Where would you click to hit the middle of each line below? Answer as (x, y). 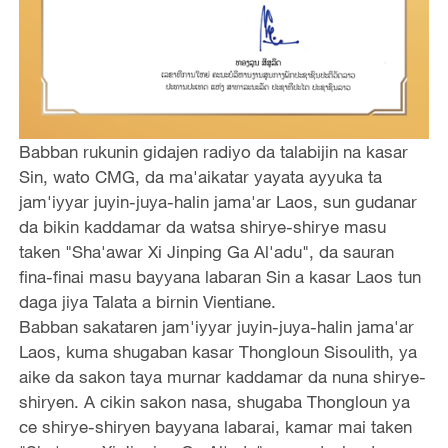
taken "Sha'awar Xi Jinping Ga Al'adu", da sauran (206, 251)
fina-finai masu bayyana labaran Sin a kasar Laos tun (219, 276)
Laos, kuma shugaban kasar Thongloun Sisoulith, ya (217, 351)
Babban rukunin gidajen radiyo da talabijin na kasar (213, 151)
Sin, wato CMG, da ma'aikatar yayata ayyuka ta (200, 176)
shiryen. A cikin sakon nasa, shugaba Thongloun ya (214, 401)
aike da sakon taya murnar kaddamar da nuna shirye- (222, 376)
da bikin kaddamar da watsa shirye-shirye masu (202, 226)
